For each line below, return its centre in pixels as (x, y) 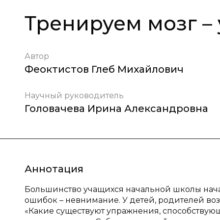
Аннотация (54, 169)
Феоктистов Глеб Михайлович (104, 69)
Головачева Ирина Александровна (116, 109)
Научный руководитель (74, 96)
